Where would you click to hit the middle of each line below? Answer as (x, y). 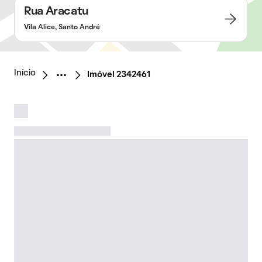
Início (25, 73)
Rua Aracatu (56, 12)
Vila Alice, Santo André (62, 27)
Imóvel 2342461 (119, 75)
